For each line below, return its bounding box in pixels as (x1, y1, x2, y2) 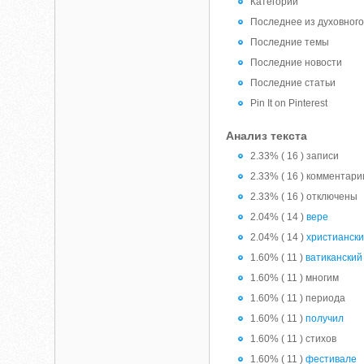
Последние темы (250, 37, 330, 48)
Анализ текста (226, 129, 308, 142)
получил (305, 313, 344, 324)
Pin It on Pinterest (250, 97, 328, 109)
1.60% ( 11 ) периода (250, 292, 346, 304)
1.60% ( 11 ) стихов (250, 333, 337, 344)
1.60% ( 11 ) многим (250, 272, 340, 284)
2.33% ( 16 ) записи (250, 150, 340, 162)
